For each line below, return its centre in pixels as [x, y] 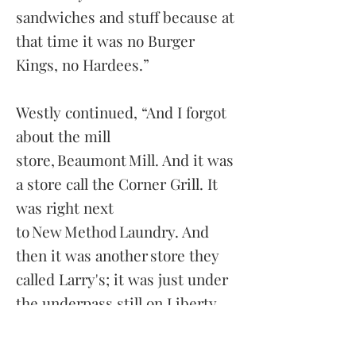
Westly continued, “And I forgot [121, 112]
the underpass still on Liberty [116, 303]
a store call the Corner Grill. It [117, 184]
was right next [65, 207]
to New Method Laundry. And [112, 231]
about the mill [63, 136]
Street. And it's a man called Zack [127, 327]
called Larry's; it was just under [122, 279]
